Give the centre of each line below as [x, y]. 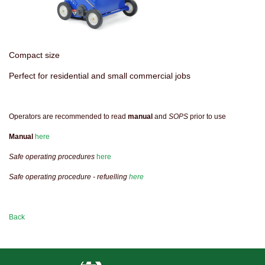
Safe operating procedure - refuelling [69, 177]
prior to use [207, 117]
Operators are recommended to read [68, 117]
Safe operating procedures [52, 157]
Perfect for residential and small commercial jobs [100, 76]
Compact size [34, 55]
